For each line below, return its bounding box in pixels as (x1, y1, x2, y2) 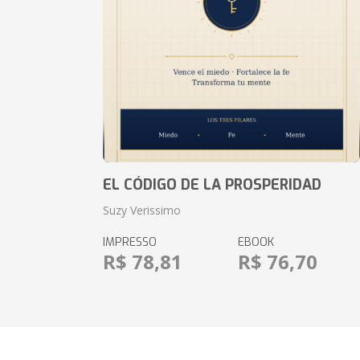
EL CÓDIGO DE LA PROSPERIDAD (103, 175, 322, 194)
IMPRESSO (103, 235, 157, 250)
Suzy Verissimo (103, 202, 182, 218)
